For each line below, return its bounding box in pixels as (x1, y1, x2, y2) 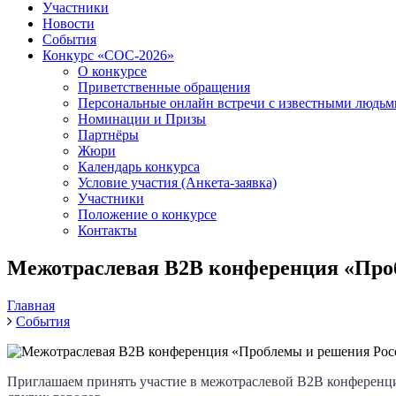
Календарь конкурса (78, 159, 200, 174)
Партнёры (78, 127, 139, 142)
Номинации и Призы (78, 111, 206, 126)
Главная (7, 297, 55, 313)
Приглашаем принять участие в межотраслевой (7, 373, 297, 389)
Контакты (78, 223, 137, 238)
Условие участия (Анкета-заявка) (78, 175, 277, 190)
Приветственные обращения (78, 80, 250, 95)
